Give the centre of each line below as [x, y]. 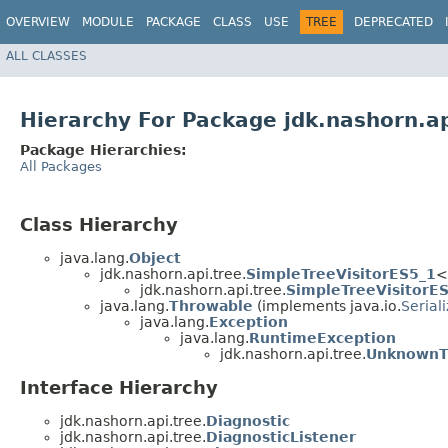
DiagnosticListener [281, 436]
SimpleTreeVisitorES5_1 [341, 273]
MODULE [108, 22]
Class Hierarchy [99, 225]
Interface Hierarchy [119, 387]
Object [155, 257]
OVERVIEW [38, 22]
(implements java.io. [327, 305]
